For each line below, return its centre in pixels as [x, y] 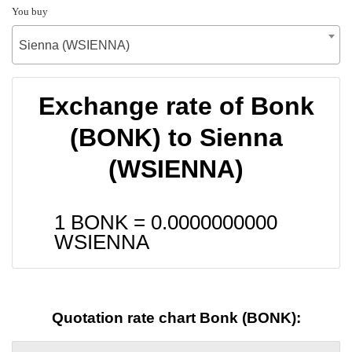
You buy [30, 11]
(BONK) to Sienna [176, 137]
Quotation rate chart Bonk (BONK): [176, 318]
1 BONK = [103, 222]
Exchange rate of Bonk [176, 106]
